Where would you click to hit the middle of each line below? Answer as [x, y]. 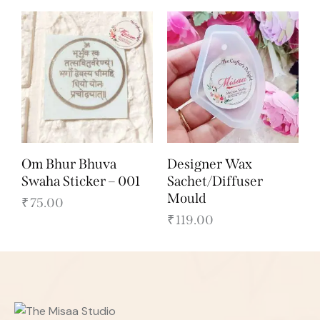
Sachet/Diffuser [215, 181]
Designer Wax [210, 164]
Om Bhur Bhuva [69, 164]
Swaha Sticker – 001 [81, 181]
